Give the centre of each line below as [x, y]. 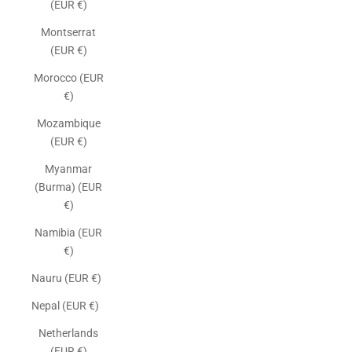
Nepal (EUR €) [65, 306]
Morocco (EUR [68, 78]
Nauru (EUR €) [66, 278]
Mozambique [68, 123]
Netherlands [68, 333]
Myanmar [68, 169]
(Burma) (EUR [68, 187]
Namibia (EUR [68, 233]
